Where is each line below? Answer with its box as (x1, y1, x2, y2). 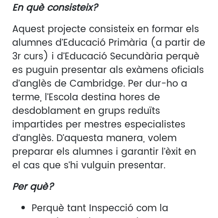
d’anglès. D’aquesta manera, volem (12, 131, 177, 146)
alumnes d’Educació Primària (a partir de (12, 36, 205, 51)
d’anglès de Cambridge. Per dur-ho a (12, 76, 187, 92)
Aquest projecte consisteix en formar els (12, 22, 199, 37)
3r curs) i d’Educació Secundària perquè (12, 49, 200, 65)
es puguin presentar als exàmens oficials (12, 63, 204, 78)
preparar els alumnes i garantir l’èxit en (12, 145, 196, 160)
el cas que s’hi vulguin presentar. (12, 158, 165, 174)
